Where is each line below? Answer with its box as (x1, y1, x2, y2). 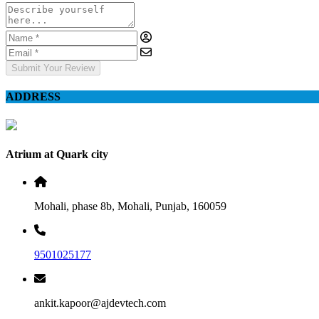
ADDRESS (6, 90, 61, 103)
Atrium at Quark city (6, 147, 108, 160)
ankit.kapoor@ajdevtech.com (34, 297, 166, 310)
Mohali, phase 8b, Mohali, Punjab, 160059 (34, 200, 226, 213)
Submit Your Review (11, 63, 95, 74)
